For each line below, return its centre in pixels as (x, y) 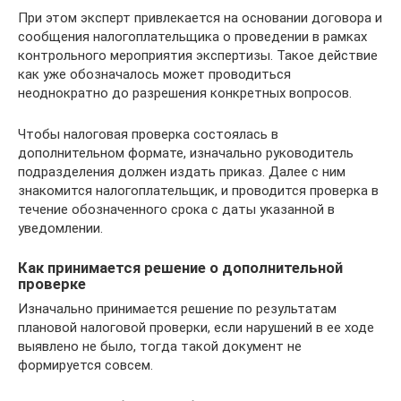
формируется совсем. (85, 366)
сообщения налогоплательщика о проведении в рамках (192, 37)
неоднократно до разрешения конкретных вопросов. (185, 93)
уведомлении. (60, 228)
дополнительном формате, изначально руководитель (186, 153)
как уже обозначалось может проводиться (154, 74)
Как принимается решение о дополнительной (180, 268)
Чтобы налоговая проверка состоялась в (148, 134)
